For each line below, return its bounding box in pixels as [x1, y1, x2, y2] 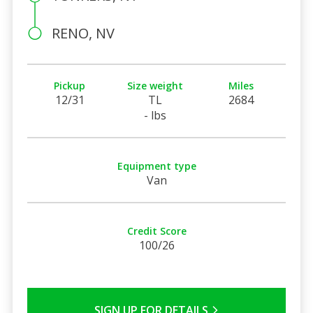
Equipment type [117, 159, 196, 173]
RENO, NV [51, 23, 115, 43]
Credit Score [126, 224, 187, 238]
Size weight [127, 78, 184, 92]
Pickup [54, 78, 86, 92]
